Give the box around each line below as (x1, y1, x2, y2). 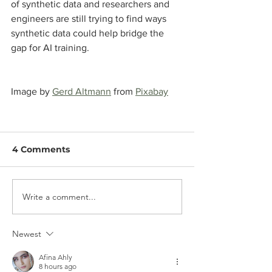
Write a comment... (22, 191, 96, 202)
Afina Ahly (39, 253, 72, 262)
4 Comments (12, 144, 70, 155)
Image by (11, 86, 52, 97)
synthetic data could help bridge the (11, 28, 166, 39)
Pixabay (135, 86, 168, 97)
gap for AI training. (11, 42, 89, 53)
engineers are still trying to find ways (11, 13, 169, 24)
